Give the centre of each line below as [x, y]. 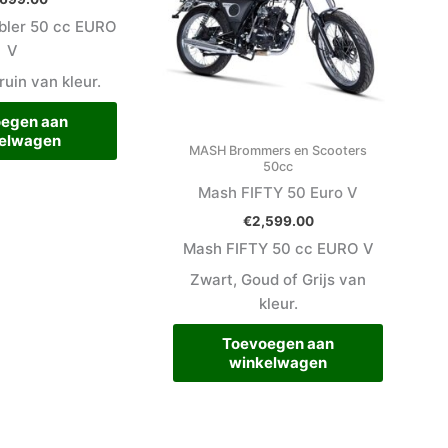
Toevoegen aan [278, 343]
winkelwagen [278, 362]
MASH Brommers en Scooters [278, 150]
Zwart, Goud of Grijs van [278, 280]
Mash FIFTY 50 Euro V [278, 193]
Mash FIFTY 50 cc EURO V [278, 248]
